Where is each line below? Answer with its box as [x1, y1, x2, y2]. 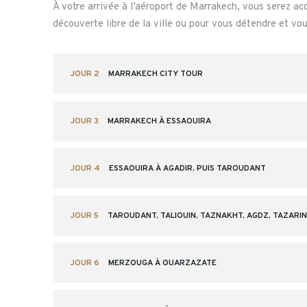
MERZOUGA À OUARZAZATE [108, 258, 217, 269]
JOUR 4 [70, 163, 100, 174]
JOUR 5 [70, 210, 99, 221]
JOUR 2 [70, 69, 99, 79]
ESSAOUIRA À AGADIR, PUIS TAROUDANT [109, 163, 266, 174]
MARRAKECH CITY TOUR [108, 69, 203, 79]
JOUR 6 [70, 258, 99, 269]
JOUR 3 [70, 116, 99, 127]
